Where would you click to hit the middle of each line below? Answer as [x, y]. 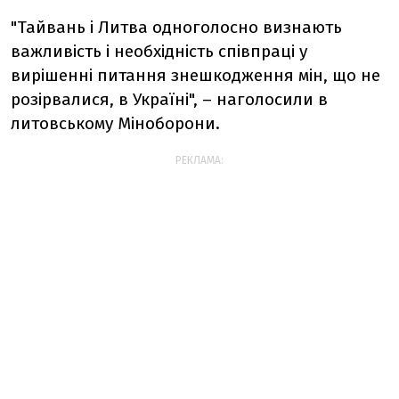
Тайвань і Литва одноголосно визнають [179, 28]
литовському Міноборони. [115, 124]
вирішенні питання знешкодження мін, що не [195, 76]
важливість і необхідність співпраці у [159, 52]
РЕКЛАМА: [199, 161]
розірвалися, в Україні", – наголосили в [169, 100]
